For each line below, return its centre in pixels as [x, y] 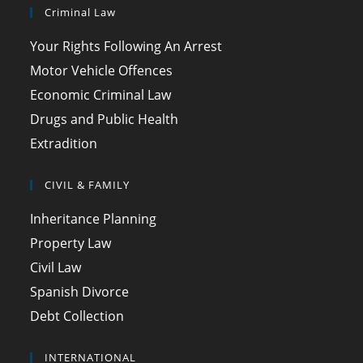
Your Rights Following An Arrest [126, 46]
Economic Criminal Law [101, 94]
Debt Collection [77, 316]
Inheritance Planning [94, 218]
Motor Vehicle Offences [102, 70]
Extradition [64, 143]
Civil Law [56, 267]
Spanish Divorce [80, 291]
